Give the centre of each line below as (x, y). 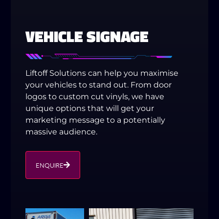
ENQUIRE (50, 165)
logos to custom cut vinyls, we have (95, 97)
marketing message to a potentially (96, 120)
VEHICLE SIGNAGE (87, 36)
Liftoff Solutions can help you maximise (102, 73)
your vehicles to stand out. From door (99, 85)
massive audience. (62, 132)
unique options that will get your (90, 109)
